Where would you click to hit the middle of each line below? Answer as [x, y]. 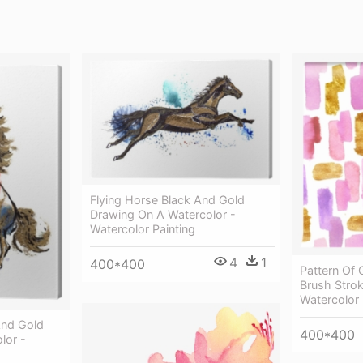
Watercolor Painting [143, 229]
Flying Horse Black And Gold [167, 200]
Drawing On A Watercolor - [163, 215]
